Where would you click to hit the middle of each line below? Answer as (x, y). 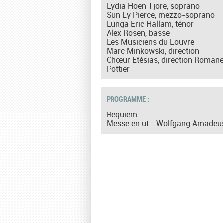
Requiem (122, 114)
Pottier (118, 68)
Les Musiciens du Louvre (150, 42)
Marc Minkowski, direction (153, 51)
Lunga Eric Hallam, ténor (150, 24)
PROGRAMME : (129, 98)
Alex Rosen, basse (138, 33)
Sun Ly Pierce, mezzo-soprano (161, 15)
